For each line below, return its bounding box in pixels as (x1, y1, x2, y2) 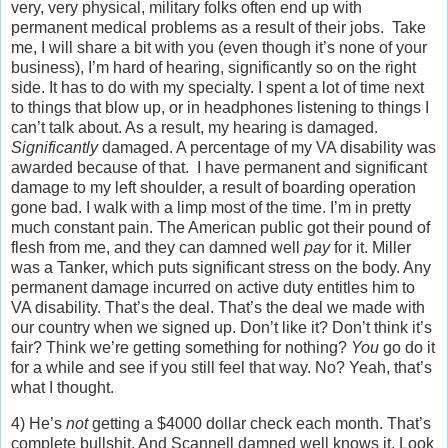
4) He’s (11, 415, 66, 433)
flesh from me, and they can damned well (11, 239, 304, 257)
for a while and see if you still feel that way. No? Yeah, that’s (11, 359, 432, 377)
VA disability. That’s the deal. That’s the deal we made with (11, 299, 425, 317)
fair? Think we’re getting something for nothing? (11, 339, 351, 357)
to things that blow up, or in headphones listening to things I (11, 99, 429, 117)
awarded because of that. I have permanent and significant (11, 159, 427, 177)
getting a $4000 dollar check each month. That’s (88, 415, 431, 433)
